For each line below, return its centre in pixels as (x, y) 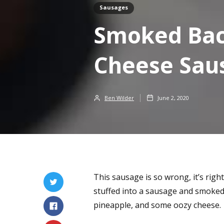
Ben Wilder (119, 98)
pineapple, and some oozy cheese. (157, 205)
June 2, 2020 (173, 98)
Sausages (114, 7)
